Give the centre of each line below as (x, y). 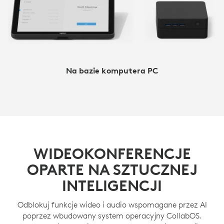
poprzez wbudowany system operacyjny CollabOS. (112, 215)
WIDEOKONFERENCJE (112, 153)
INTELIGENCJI (112, 185)
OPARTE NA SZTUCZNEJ (112, 169)
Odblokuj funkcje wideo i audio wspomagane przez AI (112, 204)
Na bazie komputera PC (112, 70)
